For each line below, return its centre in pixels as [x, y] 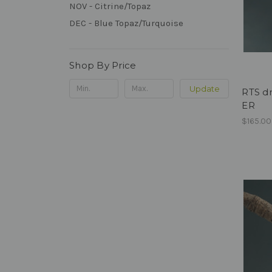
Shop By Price [103, 65]
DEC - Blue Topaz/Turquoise [126, 23]
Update [204, 88]
